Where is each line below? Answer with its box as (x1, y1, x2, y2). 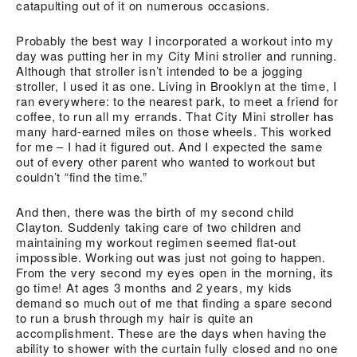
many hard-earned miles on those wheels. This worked (16, 123, 331, 139)
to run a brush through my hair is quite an (16, 309, 253, 326)
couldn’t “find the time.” (16, 168, 147, 185)
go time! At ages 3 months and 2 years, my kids (16, 279, 292, 296)
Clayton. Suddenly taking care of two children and (16, 218, 301, 235)
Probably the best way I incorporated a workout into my (16, 32, 334, 49)
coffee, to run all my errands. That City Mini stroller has (16, 108, 335, 124)
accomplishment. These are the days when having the (16, 324, 327, 341)
